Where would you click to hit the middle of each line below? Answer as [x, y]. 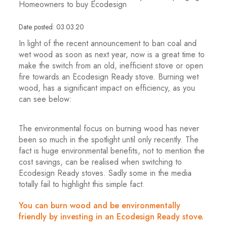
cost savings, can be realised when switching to [101, 162]
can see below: [46, 99]
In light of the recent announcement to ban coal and [108, 43]
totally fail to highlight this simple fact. [82, 184]
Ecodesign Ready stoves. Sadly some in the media [105, 173]
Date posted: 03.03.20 [52, 27]
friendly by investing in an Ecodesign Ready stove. [111, 217]
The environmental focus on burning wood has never [109, 128]
